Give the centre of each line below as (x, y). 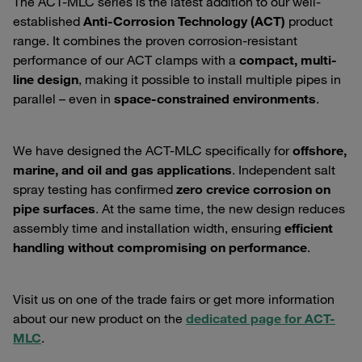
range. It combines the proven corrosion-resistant (155, 41)
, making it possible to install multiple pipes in (210, 80)
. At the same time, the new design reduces (220, 209)
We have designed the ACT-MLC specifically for (153, 151)
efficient (309, 228)
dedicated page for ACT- (261, 319)
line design (46, 80)
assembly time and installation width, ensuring (149, 228)
